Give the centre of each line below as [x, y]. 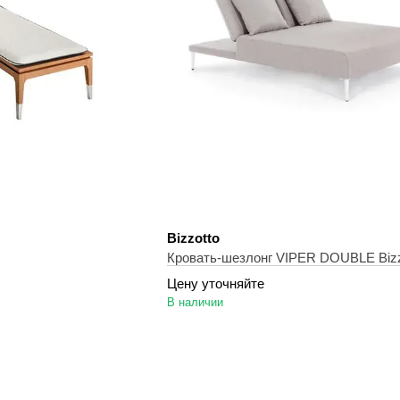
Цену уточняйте [215, 283]
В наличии [195, 302]
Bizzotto [193, 238]
